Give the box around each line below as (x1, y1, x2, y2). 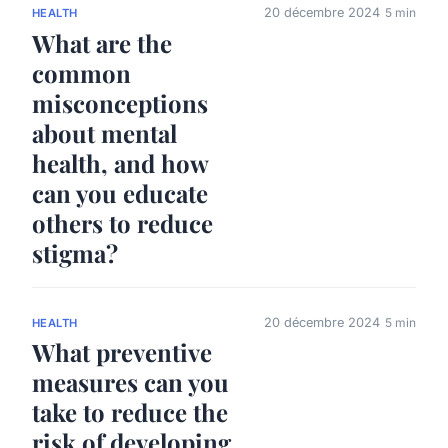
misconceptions (32, 87, 208, 120)
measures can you (32, 366, 229, 399)
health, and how (32, 147, 208, 180)
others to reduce (32, 207, 213, 240)
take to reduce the (32, 396, 228, 429)
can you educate (32, 177, 208, 210)
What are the (32, 27, 172, 60)
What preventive (32, 336, 212, 369)
